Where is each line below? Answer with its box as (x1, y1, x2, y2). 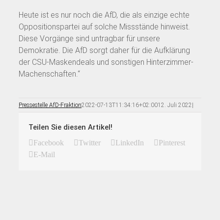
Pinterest (159, 138, 185, 147)
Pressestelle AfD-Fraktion (19, 101, 82, 109)
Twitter (79, 138, 101, 147)
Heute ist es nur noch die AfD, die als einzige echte (19, 10, 190, 20)
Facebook (33, 138, 64, 147)
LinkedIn (115, 138, 144, 147)
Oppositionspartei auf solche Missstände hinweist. (19, 22, 190, 31)
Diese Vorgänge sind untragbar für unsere (19, 33, 160, 43)
